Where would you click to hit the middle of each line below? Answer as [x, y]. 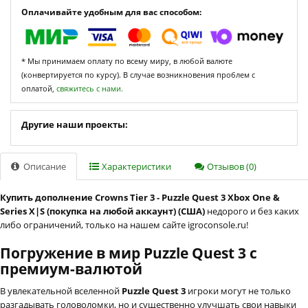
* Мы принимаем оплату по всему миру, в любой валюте [127, 60]
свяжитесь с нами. [90, 88]
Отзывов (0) [231, 166]
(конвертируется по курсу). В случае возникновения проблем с [138, 74]
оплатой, [39, 88]
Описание [44, 166]
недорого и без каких [252, 211]
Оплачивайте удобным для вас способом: [111, 12]
